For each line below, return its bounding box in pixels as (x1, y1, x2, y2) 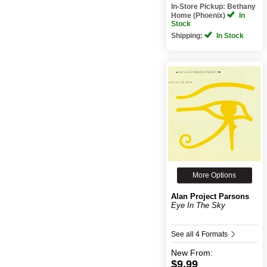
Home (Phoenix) (170, 11, 227, 20)
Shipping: (170, 31, 204, 40)
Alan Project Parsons (170, 191, 249, 201)
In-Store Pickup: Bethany (170, 2, 256, 11)
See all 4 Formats (170, 229, 229, 238)
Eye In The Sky (170, 200, 225, 210)
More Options (193, 170, 237, 179)
